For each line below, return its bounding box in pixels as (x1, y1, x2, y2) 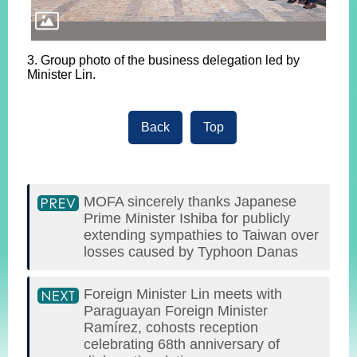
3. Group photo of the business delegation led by (27, 53, 300, 67)
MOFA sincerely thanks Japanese (84, 193, 296, 210)
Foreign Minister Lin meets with (84, 285, 282, 302)
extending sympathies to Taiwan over (84, 226, 319, 243)
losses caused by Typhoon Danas (84, 243, 298, 260)
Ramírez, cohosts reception (84, 319, 258, 335)
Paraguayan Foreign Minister (84, 302, 268, 319)
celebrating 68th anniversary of (84, 335, 280, 352)
